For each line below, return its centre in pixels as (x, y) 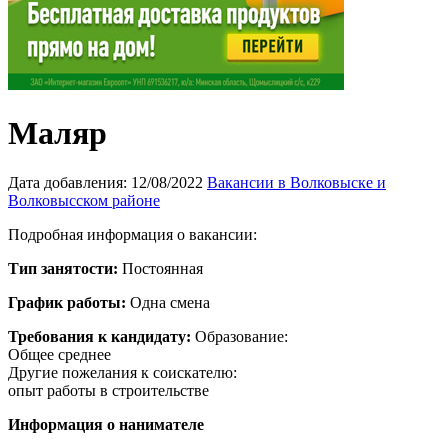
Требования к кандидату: (99, 336)
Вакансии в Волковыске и (296, 182)
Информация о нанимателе (106, 424)
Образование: (241, 336)
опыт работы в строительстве (108, 390)
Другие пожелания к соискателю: (122, 372)
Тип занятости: (63, 268)
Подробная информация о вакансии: (132, 234)
